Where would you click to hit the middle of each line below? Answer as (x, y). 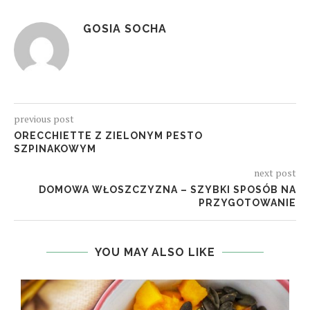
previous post (44, 119)
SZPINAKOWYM (55, 149)
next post (275, 173)
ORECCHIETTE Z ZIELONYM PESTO (108, 136)
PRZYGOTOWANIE (247, 203)
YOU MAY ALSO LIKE (155, 253)
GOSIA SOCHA (125, 29)
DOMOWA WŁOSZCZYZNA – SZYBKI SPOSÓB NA (167, 190)
